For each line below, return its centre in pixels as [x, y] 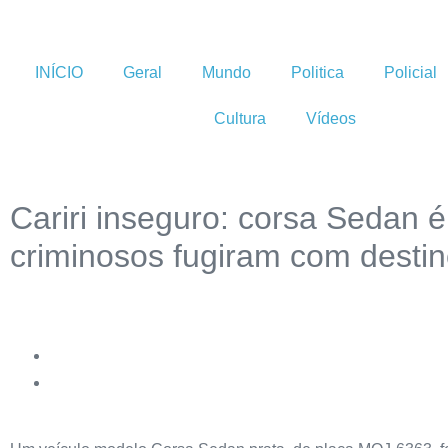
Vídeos [331, 118]
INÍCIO [59, 72]
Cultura [240, 118]
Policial [410, 72]
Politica [317, 72]
